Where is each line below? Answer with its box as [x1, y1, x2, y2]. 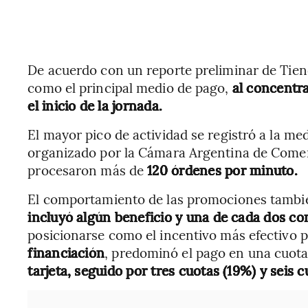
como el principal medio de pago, [27, 78, 232, 96]
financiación [27, 243, 105, 261]
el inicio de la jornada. [27, 96, 163, 114]
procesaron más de [27, 161, 144, 179]
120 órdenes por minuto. [144, 161, 298, 179]
